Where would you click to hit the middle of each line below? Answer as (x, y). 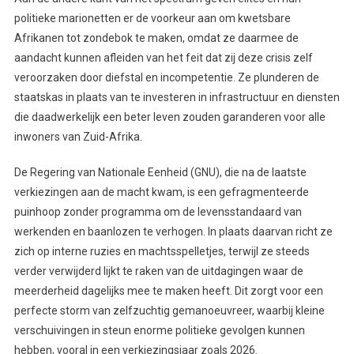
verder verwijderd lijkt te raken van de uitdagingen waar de (158, 271)
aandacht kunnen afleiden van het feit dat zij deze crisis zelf (163, 57)
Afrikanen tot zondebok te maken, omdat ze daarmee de (156, 38)
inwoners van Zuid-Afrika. (78, 136)
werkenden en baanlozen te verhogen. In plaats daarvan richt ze (173, 231)
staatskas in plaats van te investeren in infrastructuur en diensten (177, 97)
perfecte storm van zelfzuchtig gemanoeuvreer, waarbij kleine (169, 310)
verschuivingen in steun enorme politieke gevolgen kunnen (159, 330)
